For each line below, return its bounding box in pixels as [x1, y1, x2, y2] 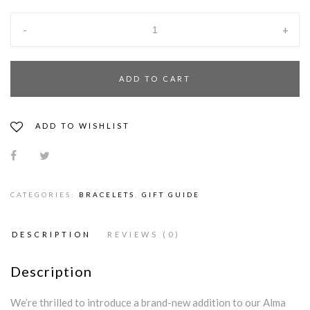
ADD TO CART [119, 73, 191, 83]
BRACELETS [79, 190, 135, 199]
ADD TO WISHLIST [35, 120, 130, 130]
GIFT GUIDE [142, 190, 200, 199]
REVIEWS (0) [107, 229, 181, 239]
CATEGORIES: [10, 190, 79, 199]
